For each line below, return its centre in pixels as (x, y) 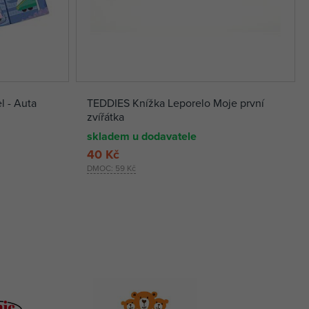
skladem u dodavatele (141, 137)
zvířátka (105, 117)
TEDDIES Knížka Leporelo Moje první (175, 103)
